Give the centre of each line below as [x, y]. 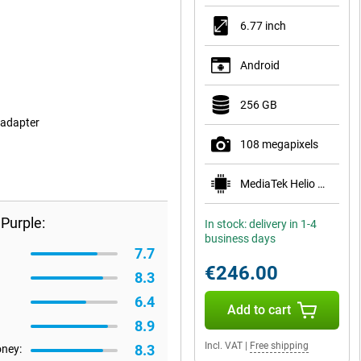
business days [240, 239]
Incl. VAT [224, 346]
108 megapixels [279, 144]
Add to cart [259, 310]
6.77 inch [263, 26]
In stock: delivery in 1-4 [261, 224]
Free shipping [279, 346]
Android [260, 65]
